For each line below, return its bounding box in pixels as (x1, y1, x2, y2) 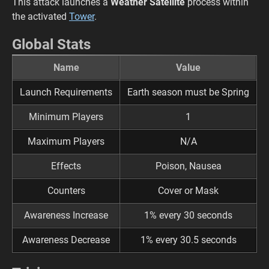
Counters (47, 185, 85, 196)
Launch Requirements (20, 86, 112, 98)
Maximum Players (28, 136, 104, 147)
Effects (51, 160, 81, 172)
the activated (12, 11, 69, 22)
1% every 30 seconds (144, 210, 232, 221)
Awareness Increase (24, 210, 108, 221)
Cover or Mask (158, 185, 219, 196)
